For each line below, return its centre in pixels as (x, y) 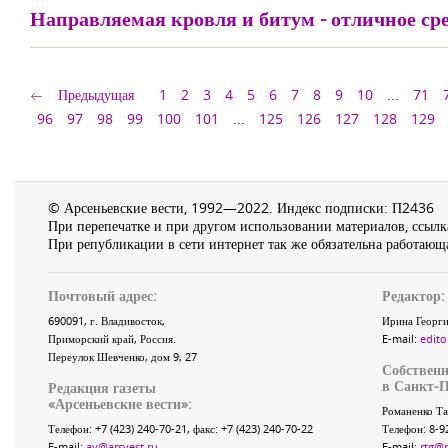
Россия (156, 338)
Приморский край (91, 338)
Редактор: (413, 295)
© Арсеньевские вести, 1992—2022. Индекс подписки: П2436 (241, 207)
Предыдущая (96, 94)
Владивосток (131, 320)
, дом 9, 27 (171, 356)
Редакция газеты (102, 387)
